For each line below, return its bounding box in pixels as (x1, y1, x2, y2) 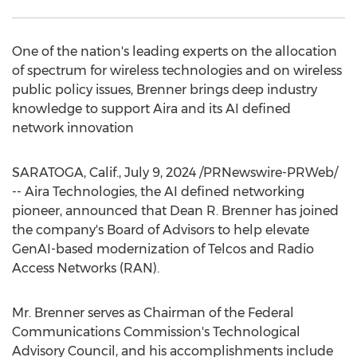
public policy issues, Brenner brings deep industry (12, 82, 317, 97)
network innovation (12, 120, 134, 135)
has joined (272, 203, 339, 218)
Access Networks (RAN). (12, 261, 159, 276)
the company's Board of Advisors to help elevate (12, 222, 309, 237)
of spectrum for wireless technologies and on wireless (12, 63, 342, 78)
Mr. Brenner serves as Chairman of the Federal (12, 305, 294, 320)
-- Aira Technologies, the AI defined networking (12, 184, 304, 199)
